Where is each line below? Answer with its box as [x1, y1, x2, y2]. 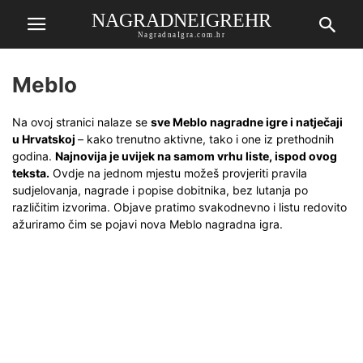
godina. [12, 149, 55, 163]
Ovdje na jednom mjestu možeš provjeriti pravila [49, 166, 307, 180]
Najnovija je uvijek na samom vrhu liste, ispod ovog [55, 149, 337, 163]
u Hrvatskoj [12, 132, 78, 146]
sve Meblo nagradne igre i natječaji [151, 115, 343, 129]
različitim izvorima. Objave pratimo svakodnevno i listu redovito [12, 200, 347, 214]
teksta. [12, 166, 49, 180]
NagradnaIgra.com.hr [137, 30, 226, 39]
